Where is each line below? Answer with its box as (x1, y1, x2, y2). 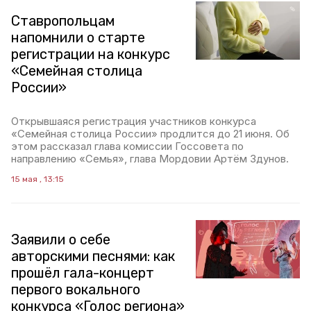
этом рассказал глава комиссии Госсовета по (11, 140, 244, 153)
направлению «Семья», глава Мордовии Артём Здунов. (11, 152, 289, 165)
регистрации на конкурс (11, 46, 170, 62)
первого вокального (11, 281, 140, 298)
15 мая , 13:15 (11, 174, 64, 184)
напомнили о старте (11, 29, 145, 46)
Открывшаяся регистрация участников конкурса (11, 115, 256, 128)
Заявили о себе (11, 231, 110, 248)
